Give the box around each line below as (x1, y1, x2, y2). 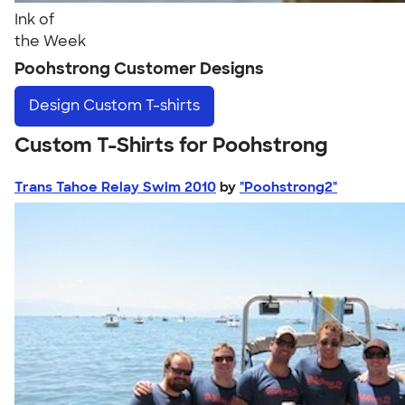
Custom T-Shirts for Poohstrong (14, 131, 328, 158)
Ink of (14, 10, 54, 29)
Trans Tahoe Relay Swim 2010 (14, 177, 216, 196)
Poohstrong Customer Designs (14, 58, 264, 80)
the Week (14, 32, 86, 51)
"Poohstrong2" (240, 177, 337, 196)
